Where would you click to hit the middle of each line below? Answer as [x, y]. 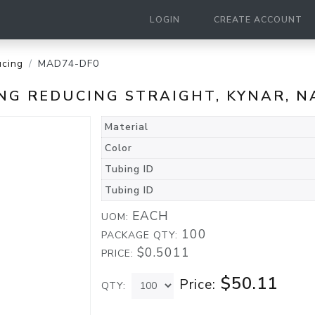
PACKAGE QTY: [141, 235]
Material [127, 127]
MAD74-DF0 [69, 64]
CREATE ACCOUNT [258, 20]
